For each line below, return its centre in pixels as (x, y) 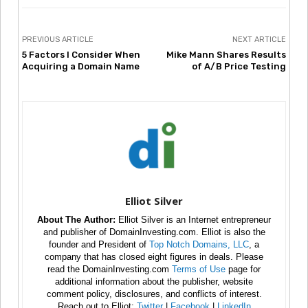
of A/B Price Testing (239, 66)
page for (243, 269)
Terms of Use (199, 269)
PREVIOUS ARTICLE (58, 39)
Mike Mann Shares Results (226, 54)
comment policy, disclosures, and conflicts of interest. (154, 294)
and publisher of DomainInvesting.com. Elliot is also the (154, 232)
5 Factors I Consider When (81, 54)
